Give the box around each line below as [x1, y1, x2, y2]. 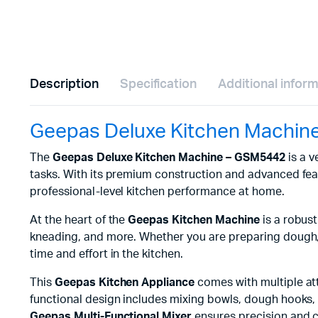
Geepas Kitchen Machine [128, 214, 260, 226]
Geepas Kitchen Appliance [54, 276, 195, 288]
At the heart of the [30, 214, 128, 226]
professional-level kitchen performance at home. [30, 185, 285, 197]
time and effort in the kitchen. [30, 248, 184, 260]
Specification [119, 77, 197, 91]
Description [30, 77, 99, 91]
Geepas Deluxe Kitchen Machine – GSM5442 [52, 151, 285, 163]
